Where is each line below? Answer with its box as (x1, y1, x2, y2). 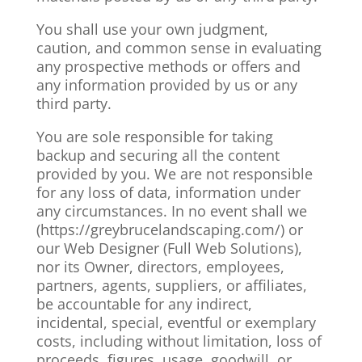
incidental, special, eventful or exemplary (36, 313, 316, 332)
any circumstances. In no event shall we (36, 201, 307, 221)
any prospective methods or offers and (36, 57, 301, 76)
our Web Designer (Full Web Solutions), (36, 238, 302, 258)
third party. (36, 94, 112, 113)
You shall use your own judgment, (36, 19, 268, 39)
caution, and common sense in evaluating (36, 38, 322, 57)
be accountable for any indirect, (36, 294, 252, 314)
